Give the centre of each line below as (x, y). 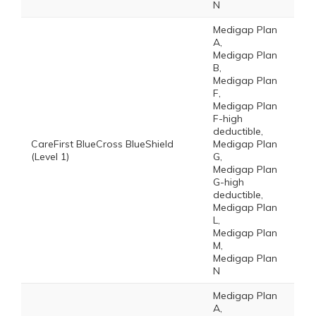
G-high (229, 182)
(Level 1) (50, 157)
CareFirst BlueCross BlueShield (102, 144)
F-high (228, 119)
